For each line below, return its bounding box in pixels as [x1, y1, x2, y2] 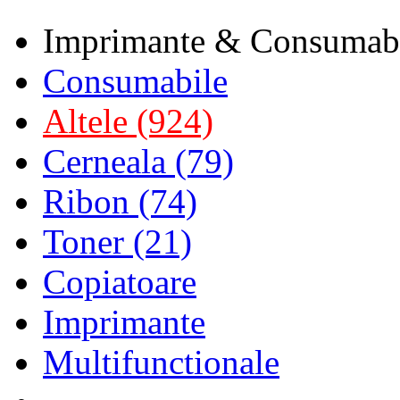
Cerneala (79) [43, 142, 234, 180]
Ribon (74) [43, 182, 197, 221]
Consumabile [43, 62, 228, 100]
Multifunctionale [43, 343, 279, 381]
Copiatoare [43, 262, 196, 301]
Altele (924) [43, 102, 213, 140]
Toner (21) [43, 222, 192, 261]
